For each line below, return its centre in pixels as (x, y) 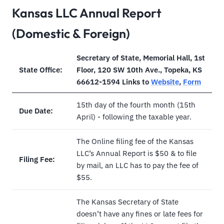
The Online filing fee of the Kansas (135, 141)
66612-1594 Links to (114, 82)
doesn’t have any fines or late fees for (140, 214)
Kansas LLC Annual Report (87, 13)
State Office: (41, 70)
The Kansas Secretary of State (127, 202)
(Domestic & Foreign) (71, 33)
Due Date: (36, 111)
